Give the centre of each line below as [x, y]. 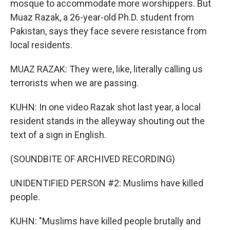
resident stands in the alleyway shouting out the [108, 121]
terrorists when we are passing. [74, 83]
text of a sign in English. [58, 135]
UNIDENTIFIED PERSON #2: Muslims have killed [107, 183]
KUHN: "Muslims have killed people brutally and [106, 221]
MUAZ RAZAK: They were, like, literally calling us [107, 69]
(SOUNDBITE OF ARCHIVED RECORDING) [93, 159]
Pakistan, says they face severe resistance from [109, 31]
